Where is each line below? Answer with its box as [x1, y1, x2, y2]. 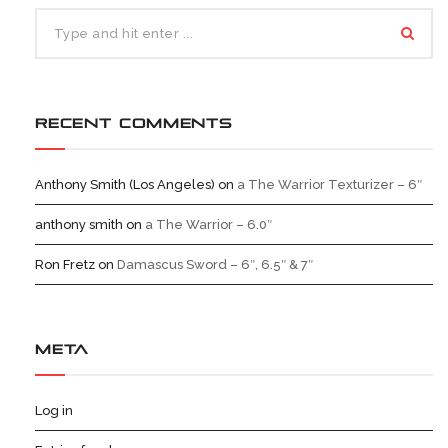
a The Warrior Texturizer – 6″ [237, 177, 422, 192]
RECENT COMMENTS [35, 116, 232, 131]
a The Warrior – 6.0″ [145, 217, 272, 232]
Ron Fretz [35, 257, 95, 272]
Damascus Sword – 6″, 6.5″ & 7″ [117, 257, 313, 272]
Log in [35, 403, 73, 418]
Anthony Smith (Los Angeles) [35, 177, 215, 192]
